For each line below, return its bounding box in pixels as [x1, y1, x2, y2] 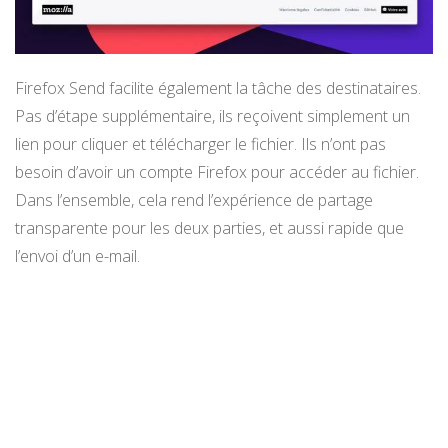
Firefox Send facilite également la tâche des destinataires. [15, 77, 421, 100]
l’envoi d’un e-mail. [15, 245, 140, 268]
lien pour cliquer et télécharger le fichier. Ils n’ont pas [15, 133, 386, 156]
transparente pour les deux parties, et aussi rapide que [15, 217, 404, 240]
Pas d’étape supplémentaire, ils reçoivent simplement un [15, 105, 410, 128]
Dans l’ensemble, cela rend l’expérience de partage [15, 189, 373, 212]
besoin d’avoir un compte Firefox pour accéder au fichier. [15, 161, 419, 184]
